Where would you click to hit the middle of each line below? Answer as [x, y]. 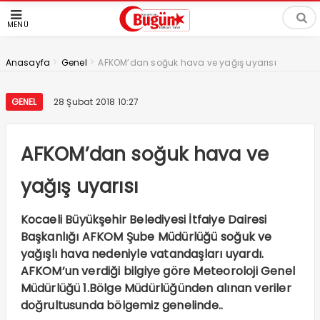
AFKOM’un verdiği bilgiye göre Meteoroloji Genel [157, 271]
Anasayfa [28, 62]
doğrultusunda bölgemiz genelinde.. [122, 305]
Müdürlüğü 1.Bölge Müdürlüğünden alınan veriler [156, 288]
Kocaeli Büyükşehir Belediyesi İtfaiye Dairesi [144, 220]
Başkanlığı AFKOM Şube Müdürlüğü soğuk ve [146, 237]
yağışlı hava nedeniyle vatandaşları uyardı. [142, 254]
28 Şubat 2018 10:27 [96, 102]
